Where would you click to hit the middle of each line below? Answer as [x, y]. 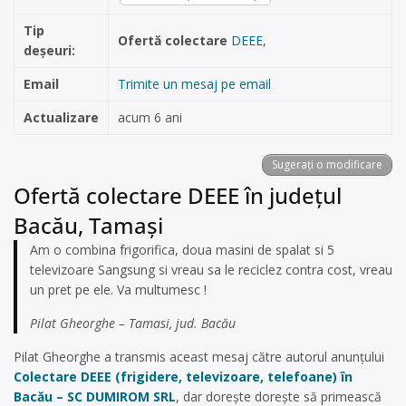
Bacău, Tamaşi [88, 225]
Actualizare [61, 117]
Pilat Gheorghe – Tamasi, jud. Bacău [133, 323]
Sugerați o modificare [327, 164]
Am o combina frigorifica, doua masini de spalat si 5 [182, 250]
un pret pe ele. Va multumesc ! [118, 290]
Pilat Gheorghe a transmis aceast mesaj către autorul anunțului [199, 357]
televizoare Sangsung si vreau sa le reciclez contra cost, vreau [211, 270]
